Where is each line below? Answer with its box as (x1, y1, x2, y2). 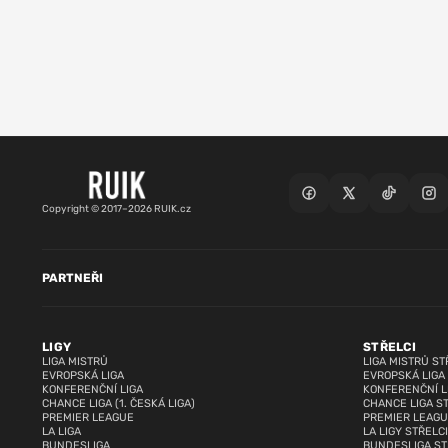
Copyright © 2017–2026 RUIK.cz (42, 203, 191, 216)
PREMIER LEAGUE (42, 411, 134, 425)
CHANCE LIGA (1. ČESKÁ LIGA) (42, 397, 195, 411)
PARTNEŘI (42, 271, 103, 286)
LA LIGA (42, 425, 81, 439)
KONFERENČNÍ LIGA (42, 383, 143, 397)
